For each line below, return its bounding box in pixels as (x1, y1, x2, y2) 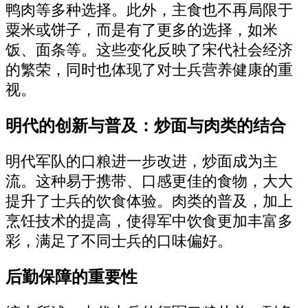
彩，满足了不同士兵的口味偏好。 (5, 233, 232, 250)
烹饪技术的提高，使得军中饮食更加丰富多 (5, 213, 293, 230)
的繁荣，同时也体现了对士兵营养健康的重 (5, 62, 293, 79)
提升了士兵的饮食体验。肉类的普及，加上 (5, 193, 293, 210)
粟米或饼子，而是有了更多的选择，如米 (5, 22, 278, 39)
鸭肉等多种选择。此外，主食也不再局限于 (5, 2, 293, 19)
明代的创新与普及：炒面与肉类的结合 (5, 116, 286, 135)
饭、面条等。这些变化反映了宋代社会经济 (5, 42, 293, 59)
